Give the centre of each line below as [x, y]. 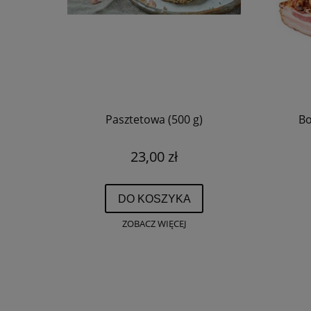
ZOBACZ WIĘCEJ [154, 224]
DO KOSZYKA [154, 198]
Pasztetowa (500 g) [154, 120]
